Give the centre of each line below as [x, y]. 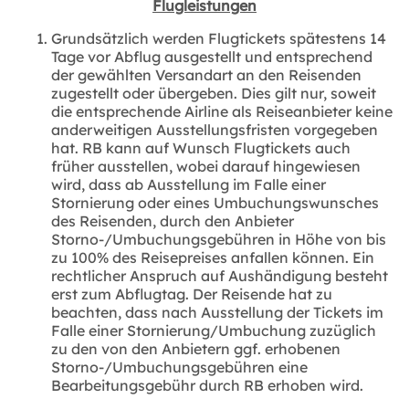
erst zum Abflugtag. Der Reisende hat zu [192, 294]
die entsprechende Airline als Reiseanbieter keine [222, 111]
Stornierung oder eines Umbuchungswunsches [215, 202]
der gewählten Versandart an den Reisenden [206, 74]
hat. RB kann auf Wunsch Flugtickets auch [201, 147]
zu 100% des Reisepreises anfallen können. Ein [213, 257]
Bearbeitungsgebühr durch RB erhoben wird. [207, 385]
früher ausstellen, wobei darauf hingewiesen [206, 166]
